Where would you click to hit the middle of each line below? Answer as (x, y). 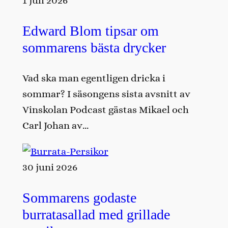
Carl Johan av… (55, 126)
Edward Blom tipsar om (90, 31)
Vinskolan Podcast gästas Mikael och (105, 110)
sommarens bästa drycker (94, 47)
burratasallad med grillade (96, 215)
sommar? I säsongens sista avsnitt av (106, 94)
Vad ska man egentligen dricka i (94, 78)
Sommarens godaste (79, 198)
